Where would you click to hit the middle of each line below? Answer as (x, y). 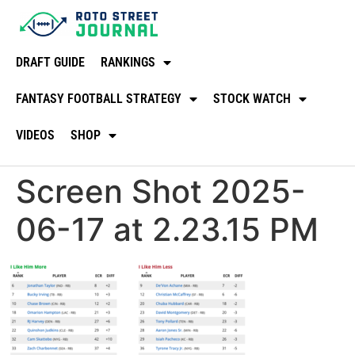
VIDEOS (35, 135)
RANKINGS (128, 62)
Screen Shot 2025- (161, 191)
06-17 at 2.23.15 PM (167, 229)
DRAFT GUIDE (50, 62)
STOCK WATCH (252, 98)
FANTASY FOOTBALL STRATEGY (99, 98)
